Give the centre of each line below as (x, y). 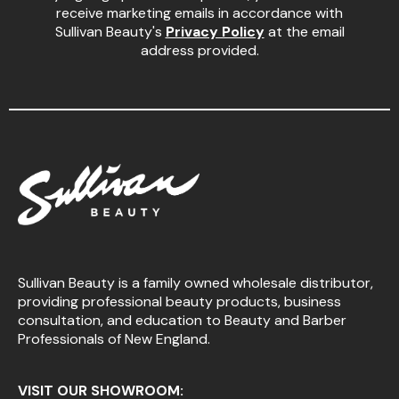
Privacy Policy (215, 32)
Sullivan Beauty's (110, 32)
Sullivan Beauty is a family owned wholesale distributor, (195, 282)
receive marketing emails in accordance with (199, 13)
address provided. (199, 51)
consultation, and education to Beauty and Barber (182, 320)
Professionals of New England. (114, 338)
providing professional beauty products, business (179, 301)
